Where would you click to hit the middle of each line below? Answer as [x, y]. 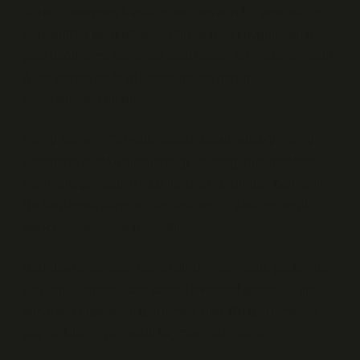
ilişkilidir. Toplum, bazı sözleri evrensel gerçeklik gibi [171, 290]
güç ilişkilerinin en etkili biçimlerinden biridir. [148, 333]
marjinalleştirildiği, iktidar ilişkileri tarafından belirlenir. [174, 184]
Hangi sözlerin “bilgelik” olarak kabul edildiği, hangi [168, 140]
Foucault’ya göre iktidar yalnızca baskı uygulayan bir [172, 34]
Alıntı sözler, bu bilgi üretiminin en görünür [142, 78]
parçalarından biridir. [81, 99]
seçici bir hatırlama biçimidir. [103, 227]
